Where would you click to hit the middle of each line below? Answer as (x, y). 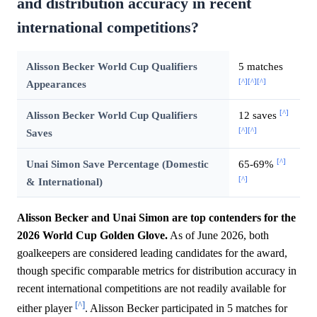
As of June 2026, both (218, 235)
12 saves (259, 115)
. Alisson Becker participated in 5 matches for (186, 309)
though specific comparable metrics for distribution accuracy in (157, 270)
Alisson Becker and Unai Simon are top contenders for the (156, 217)
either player (46, 309)
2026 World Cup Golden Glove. (92, 235)
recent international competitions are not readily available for (151, 288)
